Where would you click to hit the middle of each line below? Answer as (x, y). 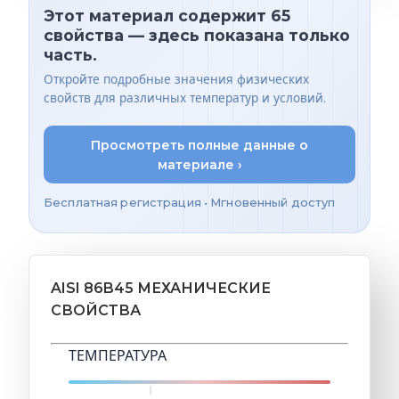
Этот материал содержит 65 (167, 15)
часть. (70, 54)
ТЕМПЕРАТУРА (118, 356)
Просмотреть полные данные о (199, 145)
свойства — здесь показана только (197, 35)
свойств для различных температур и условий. (185, 99)
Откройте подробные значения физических (176, 80)
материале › (199, 164)
